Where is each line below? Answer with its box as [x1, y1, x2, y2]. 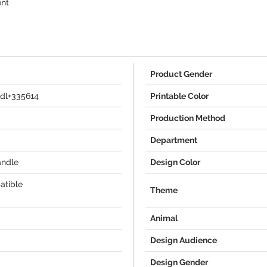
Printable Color [150, 91, 209, 101]
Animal [150, 213, 178, 223]
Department [150, 135, 197, 145]
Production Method [150, 113, 225, 123]
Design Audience [150, 235, 217, 245]
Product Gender [150, 69, 212, 79]
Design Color [150, 157, 200, 167]
